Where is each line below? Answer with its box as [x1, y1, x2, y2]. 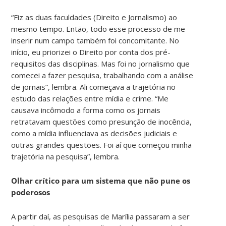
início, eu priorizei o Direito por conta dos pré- [11, 46, 171, 57]
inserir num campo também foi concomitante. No [11, 35, 180, 45]
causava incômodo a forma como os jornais [11, 104, 161, 115]
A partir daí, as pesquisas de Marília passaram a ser [11, 211, 190, 221]
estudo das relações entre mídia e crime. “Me [11, 93, 169, 103]
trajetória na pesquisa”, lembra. [11, 151, 120, 161]
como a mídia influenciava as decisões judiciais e [11, 128, 178, 138]
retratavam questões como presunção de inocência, [11, 116, 192, 127]
